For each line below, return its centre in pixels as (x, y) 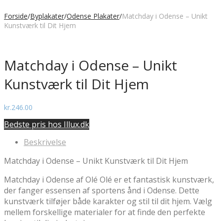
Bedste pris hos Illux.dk (47, 124)
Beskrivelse (45, 142)
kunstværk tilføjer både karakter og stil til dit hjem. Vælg (108, 201)
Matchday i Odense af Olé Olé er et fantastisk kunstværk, (109, 179)
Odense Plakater (93, 16)
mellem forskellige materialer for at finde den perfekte (105, 212)
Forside (16, 16)
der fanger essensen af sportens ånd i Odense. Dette (102, 190)
